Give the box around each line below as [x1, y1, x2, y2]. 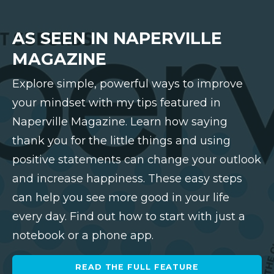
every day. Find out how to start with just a [12, 209, 245, 223]
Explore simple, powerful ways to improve [12, 76, 243, 91]
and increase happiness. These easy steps [12, 171, 242, 185]
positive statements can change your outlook [12, 152, 261, 166]
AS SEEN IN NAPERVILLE [12, 28, 222, 48]
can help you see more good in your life [12, 190, 229, 204]
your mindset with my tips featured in [12, 95, 221, 109]
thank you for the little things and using [12, 133, 231, 147]
